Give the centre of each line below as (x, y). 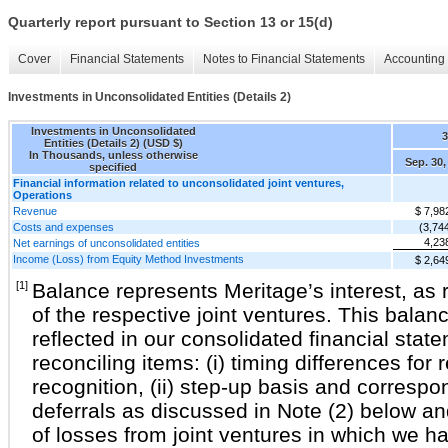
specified (113, 166)
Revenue (35, 210)
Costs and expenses (63, 226)
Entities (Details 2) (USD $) (113, 142)
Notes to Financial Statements (284, 59)
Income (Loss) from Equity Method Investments (128, 258)
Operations (42, 194)
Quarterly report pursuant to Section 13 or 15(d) (170, 22)
